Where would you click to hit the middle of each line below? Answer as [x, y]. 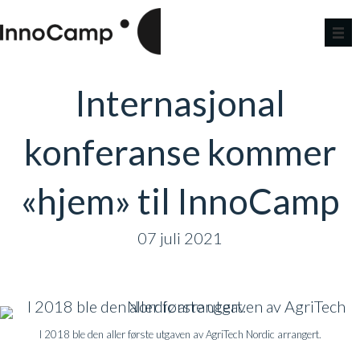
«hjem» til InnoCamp [180, 200]
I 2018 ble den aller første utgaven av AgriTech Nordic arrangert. [180, 334]
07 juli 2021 [180, 237]
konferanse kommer [180, 151]
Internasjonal [180, 102]
